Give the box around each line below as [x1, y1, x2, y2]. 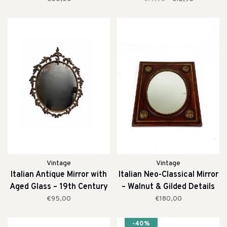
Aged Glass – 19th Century [10, 181, 108, 192]
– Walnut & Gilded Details [122, 181, 215, 192]
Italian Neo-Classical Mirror [118, 169, 218, 180]
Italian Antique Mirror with [11, 169, 107, 180]
